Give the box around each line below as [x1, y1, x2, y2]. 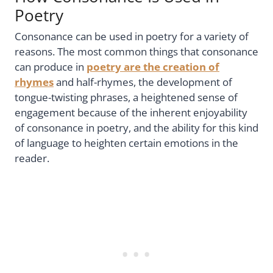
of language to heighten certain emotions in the [15, 135, 238, 150]
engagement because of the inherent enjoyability [15, 105, 247, 119]
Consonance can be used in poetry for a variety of [15, 29, 249, 43]
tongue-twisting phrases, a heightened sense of [15, 90, 238, 104]
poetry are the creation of [87, 59, 219, 74]
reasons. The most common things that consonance [15, 44, 258, 58]
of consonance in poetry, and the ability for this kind [15, 120, 258, 135]
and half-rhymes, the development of [54, 74, 232, 89]
